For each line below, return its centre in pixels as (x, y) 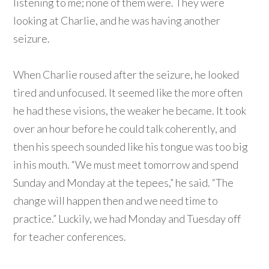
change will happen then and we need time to (116, 201)
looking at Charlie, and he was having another (117, 21)
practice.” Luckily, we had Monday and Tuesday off (127, 219)
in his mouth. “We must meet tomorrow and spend (126, 165)
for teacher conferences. (70, 237)
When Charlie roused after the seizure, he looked (126, 75)
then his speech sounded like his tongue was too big (131, 147)
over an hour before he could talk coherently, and (125, 129)
